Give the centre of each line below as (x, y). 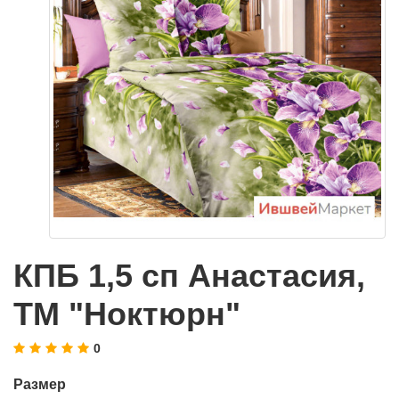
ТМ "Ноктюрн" (127, 314)
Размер (40, 384)
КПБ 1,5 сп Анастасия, (189, 276)
